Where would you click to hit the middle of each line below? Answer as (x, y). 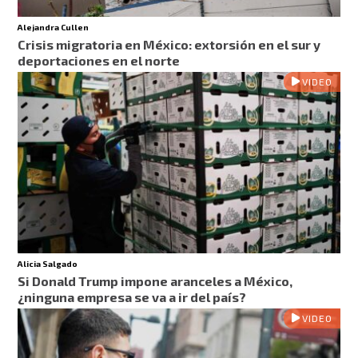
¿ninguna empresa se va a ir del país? (132, 297)
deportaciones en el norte (99, 60)
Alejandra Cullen (54, 27)
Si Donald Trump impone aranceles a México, (155, 281)
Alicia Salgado (48, 264)
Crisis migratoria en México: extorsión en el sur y (169, 44)
